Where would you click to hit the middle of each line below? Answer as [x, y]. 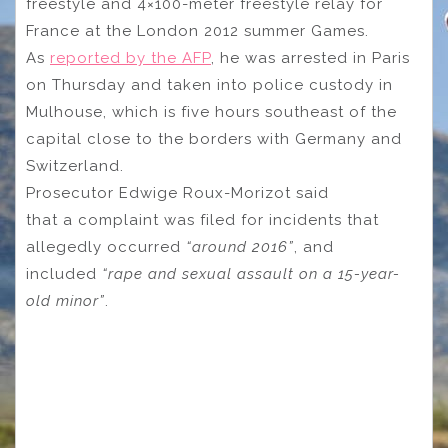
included [64, 274]
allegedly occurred [106, 247]
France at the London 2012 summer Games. [197, 31]
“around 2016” [240, 247]
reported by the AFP [130, 58]
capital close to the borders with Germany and [214, 139]
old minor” [65, 301]
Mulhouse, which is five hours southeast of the [211, 112]
